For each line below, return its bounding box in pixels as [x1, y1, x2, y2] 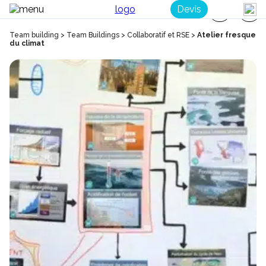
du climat [9, 39, 45, 47]
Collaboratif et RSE [127, 31, 189, 39]
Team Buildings [66, 31, 119, 39]
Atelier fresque [197, 31, 256, 39]
